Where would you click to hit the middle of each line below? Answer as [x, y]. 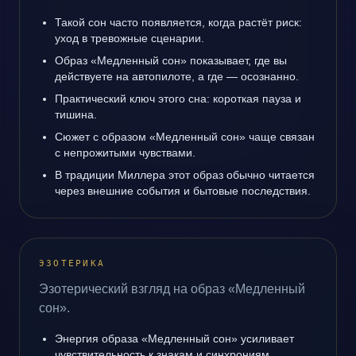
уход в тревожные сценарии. [130, 38]
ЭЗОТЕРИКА [72, 263]
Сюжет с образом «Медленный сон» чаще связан [185, 137]
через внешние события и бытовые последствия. [183, 191]
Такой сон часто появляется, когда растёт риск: [178, 22]
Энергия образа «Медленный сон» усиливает [174, 339]
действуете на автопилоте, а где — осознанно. [177, 76]
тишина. [76, 114]
